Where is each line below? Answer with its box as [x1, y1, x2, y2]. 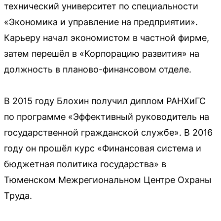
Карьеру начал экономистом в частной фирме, [4, 33, 209, 43]
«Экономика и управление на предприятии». [4, 17, 198, 28]
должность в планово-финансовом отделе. [4, 64, 191, 75]
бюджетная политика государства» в [4, 159, 166, 170]
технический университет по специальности [4, 1, 198, 12]
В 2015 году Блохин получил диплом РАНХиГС [4, 96, 206, 107]
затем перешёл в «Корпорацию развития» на [4, 48, 199, 59]
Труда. [4, 190, 32, 201]
